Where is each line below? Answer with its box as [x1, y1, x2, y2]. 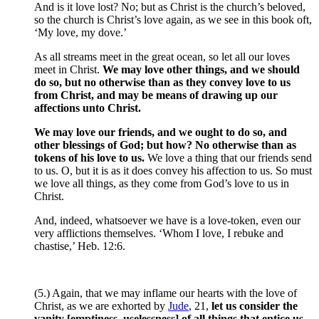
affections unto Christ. [34, 102, 141, 115]
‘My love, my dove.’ [34, 26, 127, 39]
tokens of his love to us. [34, 152, 145, 164]
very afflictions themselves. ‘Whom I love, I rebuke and [34, 227, 283, 240]
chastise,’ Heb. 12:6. [34, 240, 125, 253]
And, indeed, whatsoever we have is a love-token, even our [34, 214, 300, 227]
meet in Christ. [34, 63, 103, 76]
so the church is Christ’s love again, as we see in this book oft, [34, 14, 312, 26]
